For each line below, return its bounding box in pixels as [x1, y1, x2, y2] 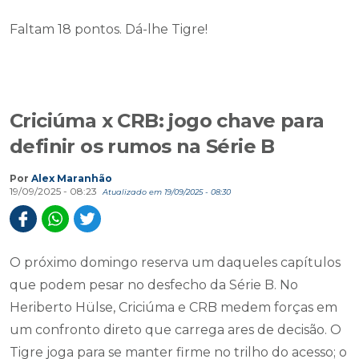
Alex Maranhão [31, 172, 112, 184]
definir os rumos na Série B [10, 135, 275, 158]
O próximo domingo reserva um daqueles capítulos [10, 255, 341, 270]
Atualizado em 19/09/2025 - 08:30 [103, 188, 231, 196]
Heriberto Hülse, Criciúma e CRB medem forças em [10, 300, 337, 315]
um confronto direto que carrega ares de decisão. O [10, 322, 341, 337]
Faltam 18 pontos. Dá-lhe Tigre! [10, 22, 208, 37]
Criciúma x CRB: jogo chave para [10, 109, 325, 132]
